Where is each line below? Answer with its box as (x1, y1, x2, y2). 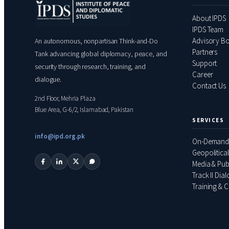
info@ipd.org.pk (35, 131, 85, 141)
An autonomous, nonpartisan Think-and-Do (35, 36, 158, 45)
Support (192, 58, 217, 68)
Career (192, 69, 213, 79)
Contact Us (192, 80, 226, 90)
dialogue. (35, 74, 62, 84)
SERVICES (192, 116, 224, 124)
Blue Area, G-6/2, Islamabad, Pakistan (35, 105, 134, 114)
